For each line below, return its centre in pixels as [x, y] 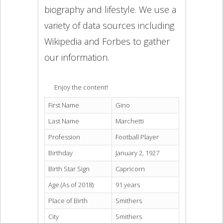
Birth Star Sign [69, 169]
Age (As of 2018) [71, 185]
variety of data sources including [109, 25]
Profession [64, 137]
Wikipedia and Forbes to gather [107, 41]
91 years [127, 185]
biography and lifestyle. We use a [110, 9]
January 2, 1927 [137, 153]
